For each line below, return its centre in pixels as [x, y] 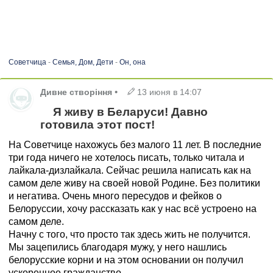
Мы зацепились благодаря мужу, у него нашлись [118, 247]
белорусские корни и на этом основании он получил [126, 260]
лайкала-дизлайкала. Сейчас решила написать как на [130, 170]
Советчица [27, 62]
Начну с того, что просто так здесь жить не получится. [130, 234]
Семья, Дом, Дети [83, 62]
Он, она [132, 62]
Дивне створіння [76, 92]
